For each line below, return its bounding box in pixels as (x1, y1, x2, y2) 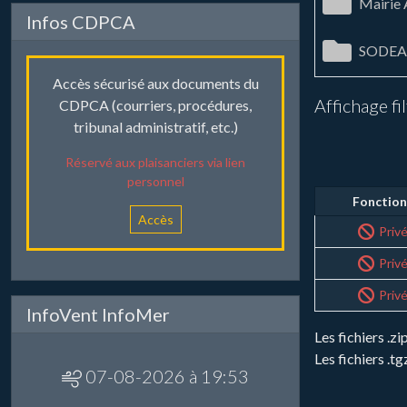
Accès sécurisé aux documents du (52, 74, 259, 93)
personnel (126, 174, 184, 190)
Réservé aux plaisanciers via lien (65, 154, 245, 171)
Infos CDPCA (26, 11, 135, 34)
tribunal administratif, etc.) (73, 118, 238, 136)
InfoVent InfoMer (26, 303, 170, 326)
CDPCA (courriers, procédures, (59, 96, 252, 114)
